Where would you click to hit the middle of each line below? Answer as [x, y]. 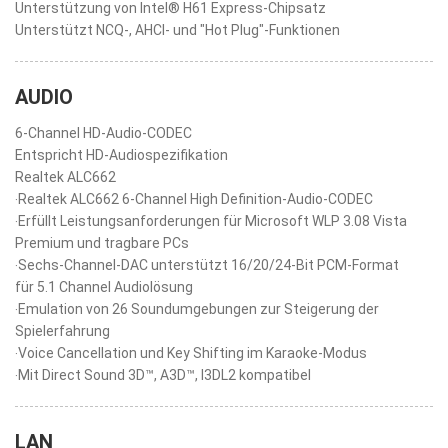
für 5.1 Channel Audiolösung [104, 287]
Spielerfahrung [62, 331]
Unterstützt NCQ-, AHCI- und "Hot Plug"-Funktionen [177, 30]
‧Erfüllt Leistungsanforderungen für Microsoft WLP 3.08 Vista [211, 221]
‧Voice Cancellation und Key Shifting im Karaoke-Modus [191, 353]
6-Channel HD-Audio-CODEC [103, 133]
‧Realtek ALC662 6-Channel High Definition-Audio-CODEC [194, 199]
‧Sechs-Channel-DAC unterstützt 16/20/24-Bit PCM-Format [207, 265]
